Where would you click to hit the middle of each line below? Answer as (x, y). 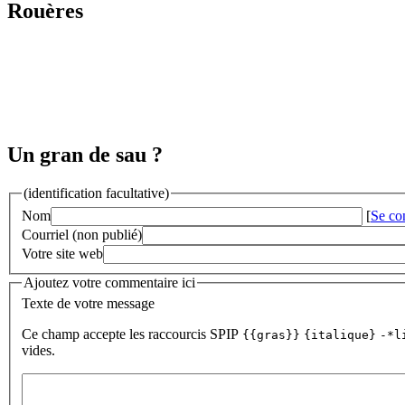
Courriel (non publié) (82, 234)
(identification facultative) (96, 193)
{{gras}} (271, 335)
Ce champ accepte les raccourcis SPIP (132, 334)
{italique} (340, 335)
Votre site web (62, 253)
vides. (38, 351)
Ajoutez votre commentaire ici (109, 282)
